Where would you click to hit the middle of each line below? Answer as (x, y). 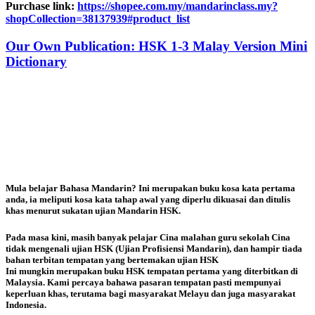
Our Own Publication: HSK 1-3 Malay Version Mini (156, 46)
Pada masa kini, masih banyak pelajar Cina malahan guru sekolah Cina (148, 237)
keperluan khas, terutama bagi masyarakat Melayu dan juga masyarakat (150, 293)
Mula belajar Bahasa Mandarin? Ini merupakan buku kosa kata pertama (150, 188)
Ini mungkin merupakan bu (60, 271)
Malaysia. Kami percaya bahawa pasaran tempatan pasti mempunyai (143, 282)
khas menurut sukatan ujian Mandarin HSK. (93, 210)
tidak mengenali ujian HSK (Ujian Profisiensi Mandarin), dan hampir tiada (154, 248)
